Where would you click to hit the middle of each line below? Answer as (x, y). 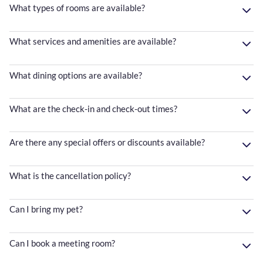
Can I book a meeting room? (62, 243)
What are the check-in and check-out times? (93, 108)
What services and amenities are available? (93, 41)
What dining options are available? (76, 75)
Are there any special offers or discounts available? (107, 142)
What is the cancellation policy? (70, 176)
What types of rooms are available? (77, 8)
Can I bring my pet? (46, 209)
